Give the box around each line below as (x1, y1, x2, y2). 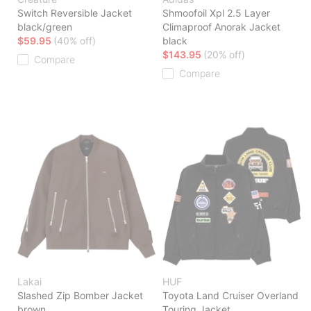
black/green (17, 21, 72, 33)
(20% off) (203, 49, 245, 61)
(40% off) (53, 35, 96, 47)
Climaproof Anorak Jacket (162, 21, 280, 33)
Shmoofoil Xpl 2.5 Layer (162, 7, 270, 19)
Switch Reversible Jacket (17, 7, 132, 19)
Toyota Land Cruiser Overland (162, 289, 299, 302)
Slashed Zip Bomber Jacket (17, 289, 143, 302)
